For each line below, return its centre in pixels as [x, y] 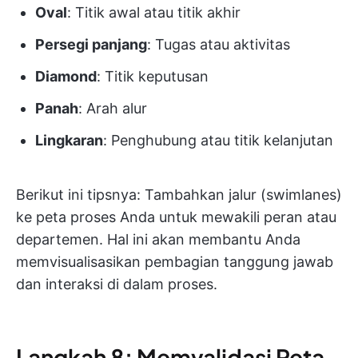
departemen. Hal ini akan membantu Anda [158, 240]
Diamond [66, 77]
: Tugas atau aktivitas [219, 45]
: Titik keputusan [153, 77]
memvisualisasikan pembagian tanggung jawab [175, 262]
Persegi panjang [91, 45]
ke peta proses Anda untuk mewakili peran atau [176, 217]
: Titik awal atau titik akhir [154, 13]
